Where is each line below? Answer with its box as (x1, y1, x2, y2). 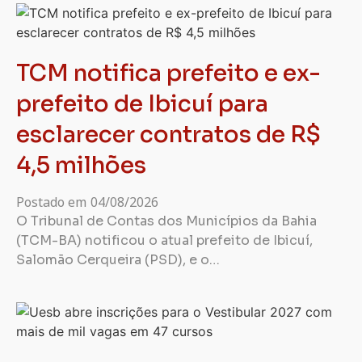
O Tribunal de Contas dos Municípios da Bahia (16, 213, 317, 229)
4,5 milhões (16, 151, 146, 179)
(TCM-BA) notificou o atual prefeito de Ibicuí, (16, 232, 313, 249)
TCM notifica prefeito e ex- (16, 59, 321, 87)
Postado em (16, 193, 86, 211)
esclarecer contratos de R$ (16, 120, 321, 149)
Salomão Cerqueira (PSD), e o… (16, 251, 220, 268)
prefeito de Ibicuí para (16, 90, 268, 118)
